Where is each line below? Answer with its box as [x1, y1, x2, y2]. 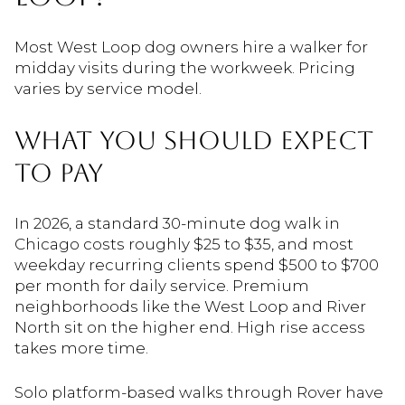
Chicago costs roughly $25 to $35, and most [14, 234, 353, 253]
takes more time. [14, 338, 148, 357]
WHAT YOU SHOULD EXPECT [14, 126, 373, 155]
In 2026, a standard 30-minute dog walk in [14, 213, 340, 232]
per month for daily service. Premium [14, 276, 309, 295]
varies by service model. [14, 80, 202, 99]
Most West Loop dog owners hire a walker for [14, 38, 368, 57]
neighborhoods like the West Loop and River [14, 297, 366, 316]
